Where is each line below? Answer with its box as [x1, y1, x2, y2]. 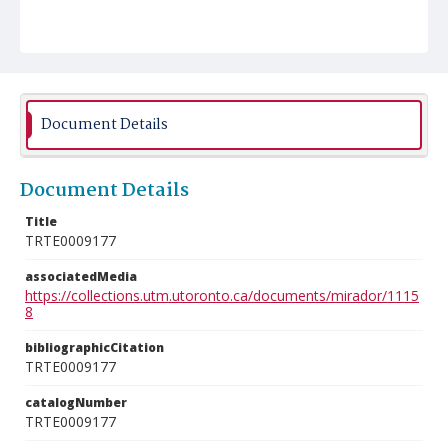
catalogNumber [25, 394, 127, 411]
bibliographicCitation [25, 339, 164, 356]
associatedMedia [25, 268, 137, 285]
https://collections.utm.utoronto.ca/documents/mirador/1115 [25, 286, 419, 305]
